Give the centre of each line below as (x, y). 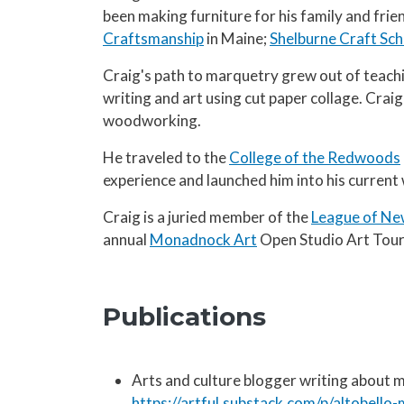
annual (126, 239)
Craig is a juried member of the (207, 217)
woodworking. (152, 120)
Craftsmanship (153, 38)
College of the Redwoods (315, 157)
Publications (184, 317)
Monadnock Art (203, 239)
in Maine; (237, 38)
